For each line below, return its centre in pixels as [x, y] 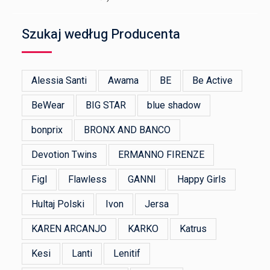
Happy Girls [202, 180]
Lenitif [127, 254]
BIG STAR [106, 105]
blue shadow [174, 105]
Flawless [88, 180]
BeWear [48, 105]
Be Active [213, 81]
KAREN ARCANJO [69, 229]
